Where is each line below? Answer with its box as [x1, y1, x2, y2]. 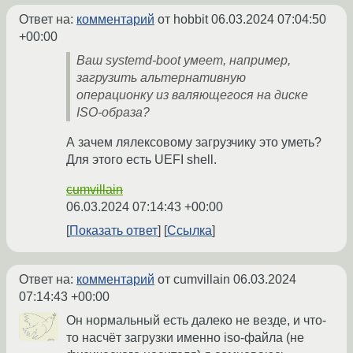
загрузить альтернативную [76, 70, 246, 84]
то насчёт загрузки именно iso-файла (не [66, 330, 304, 344]
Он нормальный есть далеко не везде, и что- [66, 313, 326, 327]
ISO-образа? [76, 105, 150, 119]
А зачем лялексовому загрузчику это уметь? [66, 135, 321, 149]
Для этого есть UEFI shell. [66, 152, 217, 166]
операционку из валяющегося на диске [76, 87, 308, 102]
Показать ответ [69, 223, 158, 237]
